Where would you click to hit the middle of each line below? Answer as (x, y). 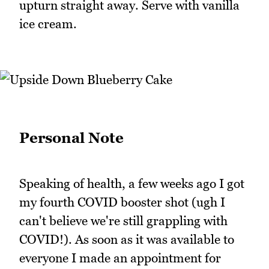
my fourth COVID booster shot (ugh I (122, 202)
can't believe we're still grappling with (123, 221)
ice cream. (48, 23)
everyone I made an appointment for (120, 258)
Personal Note (71, 138)
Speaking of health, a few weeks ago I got (132, 184)
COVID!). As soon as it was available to (127, 240)
